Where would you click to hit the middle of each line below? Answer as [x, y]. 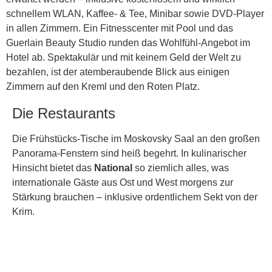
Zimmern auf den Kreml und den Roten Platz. [103, 87]
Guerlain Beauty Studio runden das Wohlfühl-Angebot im [128, 43]
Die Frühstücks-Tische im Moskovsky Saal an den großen [136, 139]
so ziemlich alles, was [182, 168]
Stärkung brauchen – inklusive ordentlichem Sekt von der [135, 197]
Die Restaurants [64, 114]
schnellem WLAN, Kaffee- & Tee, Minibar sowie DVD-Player [135, 14]
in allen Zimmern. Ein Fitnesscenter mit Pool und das [120, 29]
